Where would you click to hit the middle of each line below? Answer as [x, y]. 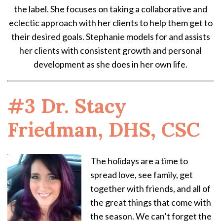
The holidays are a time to [139, 161]
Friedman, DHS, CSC [104, 130]
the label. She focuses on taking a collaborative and [110, 9]
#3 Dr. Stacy [67, 106]
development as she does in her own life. [110, 64]
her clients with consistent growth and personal [110, 51]
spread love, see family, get [142, 175]
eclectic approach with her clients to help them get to [110, 23]
